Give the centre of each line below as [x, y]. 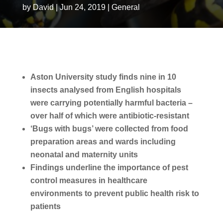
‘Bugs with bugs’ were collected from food [109, 129]
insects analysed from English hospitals [106, 90]
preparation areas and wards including [103, 142]
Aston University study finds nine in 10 [103, 77]
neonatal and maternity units [84, 155]
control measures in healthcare [89, 180]
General [125, 7]
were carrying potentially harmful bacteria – [111, 103]
